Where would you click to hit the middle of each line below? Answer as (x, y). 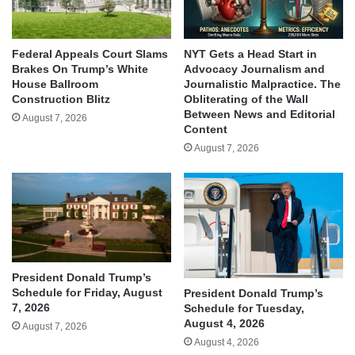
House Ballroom (55, 84)
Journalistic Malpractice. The (262, 84)
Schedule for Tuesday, (244, 309)
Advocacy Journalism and (254, 69)
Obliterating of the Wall (246, 99)
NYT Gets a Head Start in (250, 53)
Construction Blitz (61, 99)
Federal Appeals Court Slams (90, 53)
